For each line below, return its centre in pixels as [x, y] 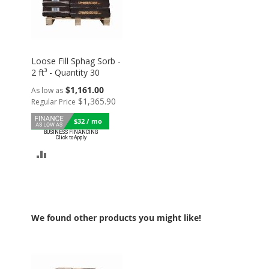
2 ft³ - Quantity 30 [65, 72]
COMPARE [68, 195]
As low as [47, 90]
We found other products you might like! [116, 217]
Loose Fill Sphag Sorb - [76, 61]
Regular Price [53, 101]
